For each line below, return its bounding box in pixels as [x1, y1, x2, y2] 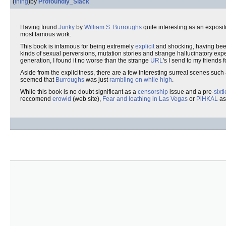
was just [84, 76, 109, 83]
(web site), [71, 95, 102, 102]
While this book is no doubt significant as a [20, 88, 138, 95]
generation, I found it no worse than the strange [20, 57, 150, 64]
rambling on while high [109, 76, 172, 83]
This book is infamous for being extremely [20, 43, 135, 50]
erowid [52, 95, 71, 102]
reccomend [20, 95, 52, 102]
